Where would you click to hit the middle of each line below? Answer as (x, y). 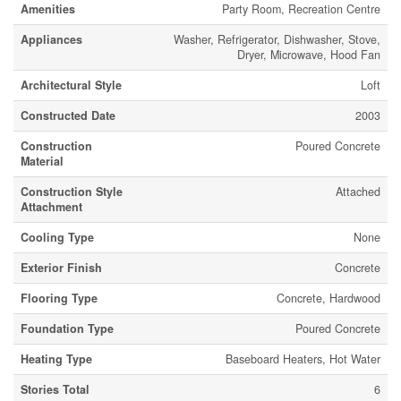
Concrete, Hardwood (328, 298)
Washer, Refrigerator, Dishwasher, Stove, (277, 39)
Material (42, 161)
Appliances (51, 39)
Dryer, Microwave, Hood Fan (309, 55)
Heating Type (56, 359)
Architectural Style (71, 85)
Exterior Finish (61, 268)
